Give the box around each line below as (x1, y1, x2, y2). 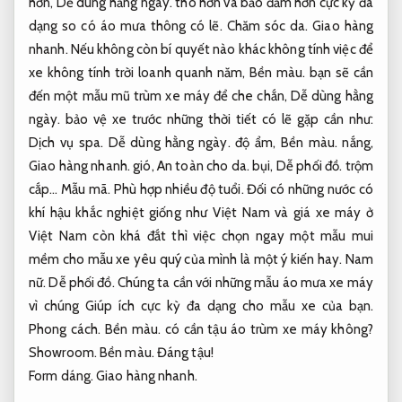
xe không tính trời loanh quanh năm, (29, 64, 249, 81)
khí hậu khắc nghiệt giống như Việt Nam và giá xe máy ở (29, 204, 373, 221)
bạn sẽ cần (305, 64, 373, 81)
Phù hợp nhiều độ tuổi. (113, 180, 244, 197)
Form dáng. (29, 367, 93, 384)
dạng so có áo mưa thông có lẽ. (29, 17, 227, 34)
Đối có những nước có (243, 180, 374, 197)
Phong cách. (29, 320, 101, 337)
